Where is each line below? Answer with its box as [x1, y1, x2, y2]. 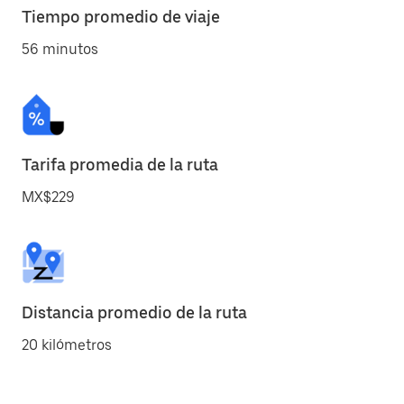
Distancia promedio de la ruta [22, 303, 247, 322]
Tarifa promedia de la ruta [22, 155, 218, 174]
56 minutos [22, 41, 98, 58]
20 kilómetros [22, 336, 112, 353]
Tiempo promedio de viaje [22, 7, 220, 26]
